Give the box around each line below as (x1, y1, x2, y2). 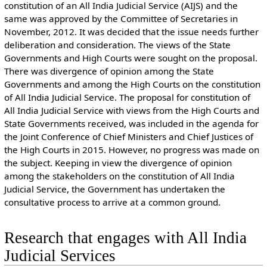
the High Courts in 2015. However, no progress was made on (4, 143, 259, 156)
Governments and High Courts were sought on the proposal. (4, 51, 257, 64)
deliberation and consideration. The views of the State (4, 38, 231, 51)
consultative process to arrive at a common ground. (4, 195, 221, 208)
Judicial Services (4, 247, 116, 265)
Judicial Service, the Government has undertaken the (4, 182, 225, 195)
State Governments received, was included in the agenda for (4, 117, 259, 129)
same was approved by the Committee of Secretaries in (4, 12, 238, 24)
